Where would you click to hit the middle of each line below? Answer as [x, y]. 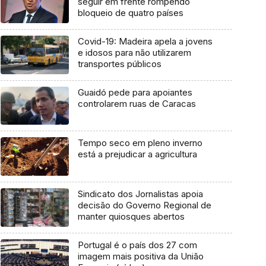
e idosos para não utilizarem [134, 53]
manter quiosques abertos [131, 217]
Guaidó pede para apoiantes [135, 92]
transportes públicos [119, 64]
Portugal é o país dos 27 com [137, 245]
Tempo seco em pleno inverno [140, 143]
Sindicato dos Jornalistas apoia [140, 194]
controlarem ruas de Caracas [137, 103]
